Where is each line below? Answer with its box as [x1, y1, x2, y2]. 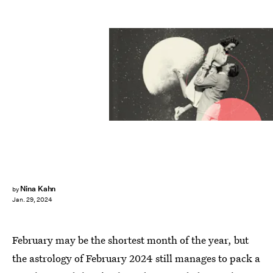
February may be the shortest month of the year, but [12, 233, 249, 247]
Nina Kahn [19, 183, 56, 194]
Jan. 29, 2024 [12, 196, 52, 204]
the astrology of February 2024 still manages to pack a [12, 251, 260, 265]
